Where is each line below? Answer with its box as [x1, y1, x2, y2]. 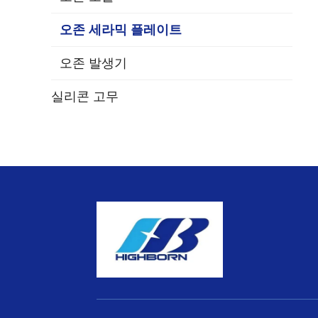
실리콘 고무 [51, 88, 119, 104]
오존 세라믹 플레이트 [60, 21, 182, 38]
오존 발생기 [60, 55, 127, 71]
